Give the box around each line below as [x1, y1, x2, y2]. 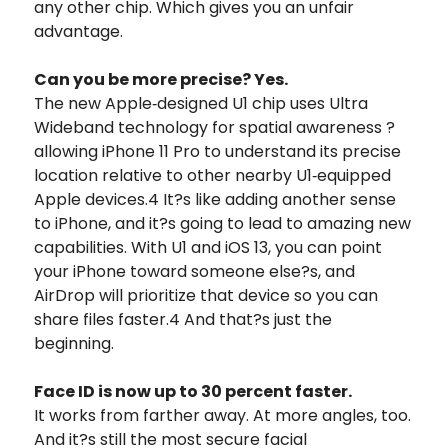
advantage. [34, 19, 123, 43]
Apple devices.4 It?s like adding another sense [34, 187, 396, 211]
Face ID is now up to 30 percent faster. [34, 379, 352, 403]
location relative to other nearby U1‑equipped [34, 163, 391, 187]
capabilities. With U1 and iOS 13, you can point [34, 235, 382, 259]
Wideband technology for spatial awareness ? [34, 115, 395, 139]
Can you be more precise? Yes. [34, 67, 288, 91]
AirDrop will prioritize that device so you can [34, 283, 378, 307]
